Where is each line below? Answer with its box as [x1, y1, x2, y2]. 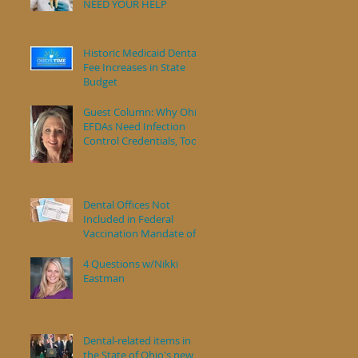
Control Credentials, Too [83, 133, 197, 148]
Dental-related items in [83, 333, 191, 348]
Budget [83, 74, 117, 89]
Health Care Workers [83, 241, 181, 255]
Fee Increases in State [83, 60, 185, 74]
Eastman [83, 271, 125, 285]
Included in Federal [83, 212, 173, 226]
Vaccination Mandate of [83, 226, 196, 241]
